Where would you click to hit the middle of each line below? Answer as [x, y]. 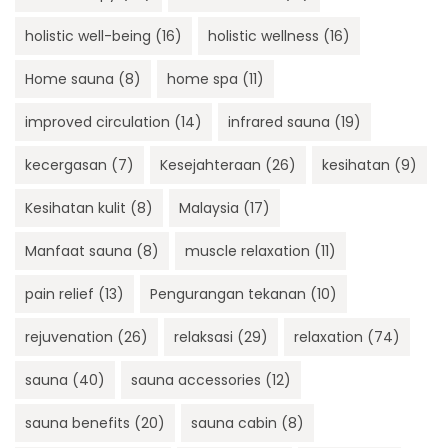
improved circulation [97, 122]
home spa [202, 79]
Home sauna [69, 79]
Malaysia [209, 208]
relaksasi [203, 337]
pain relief [59, 294]
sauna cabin [234, 423]
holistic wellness [263, 36]
